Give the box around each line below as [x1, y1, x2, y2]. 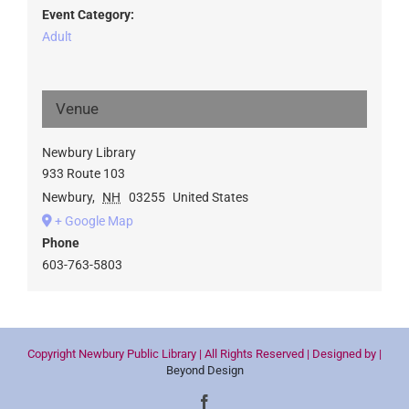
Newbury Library [41, 144, 136, 160]
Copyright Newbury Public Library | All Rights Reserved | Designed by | [27, 347, 382, 362]
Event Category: [41, 6, 134, 22]
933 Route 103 [41, 165, 125, 181]
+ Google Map [54, 213, 133, 228]
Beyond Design [165, 363, 244, 378]
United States [173, 189, 249, 204]
